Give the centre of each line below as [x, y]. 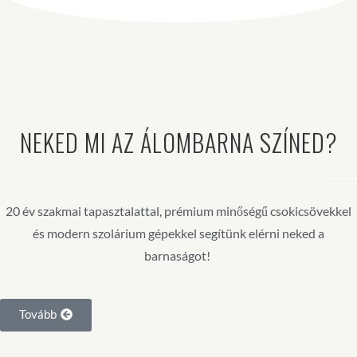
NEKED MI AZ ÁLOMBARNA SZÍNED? [178, 142]
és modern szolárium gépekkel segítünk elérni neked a [178, 233]
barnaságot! [178, 255]
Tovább [38, 314]
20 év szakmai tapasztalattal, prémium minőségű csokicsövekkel [178, 211]
